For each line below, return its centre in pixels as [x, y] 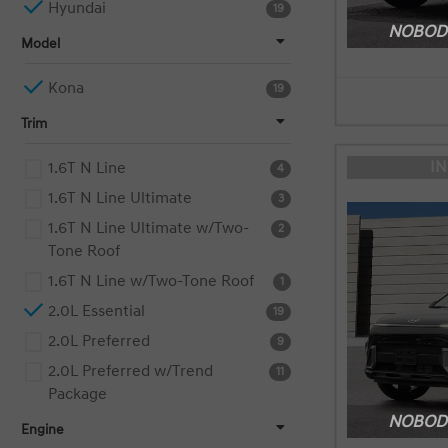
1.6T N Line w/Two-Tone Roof [151, 281]
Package [77, 394]
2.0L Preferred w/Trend [130, 371]
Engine [42, 430]
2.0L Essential [96, 311]
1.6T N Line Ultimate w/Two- [148, 228]
